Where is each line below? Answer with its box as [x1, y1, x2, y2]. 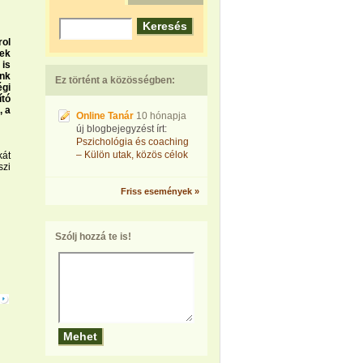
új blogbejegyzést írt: [76, 123, 167, 135]
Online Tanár [76, 110, 134, 122]
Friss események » [121, 186, 199, 196]
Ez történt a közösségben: [55, 75, 175, 86]
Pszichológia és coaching [76, 136, 189, 147]
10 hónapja [136, 110, 186, 122]
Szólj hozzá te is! [55, 231, 131, 242]
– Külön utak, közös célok [76, 149, 188, 160]
